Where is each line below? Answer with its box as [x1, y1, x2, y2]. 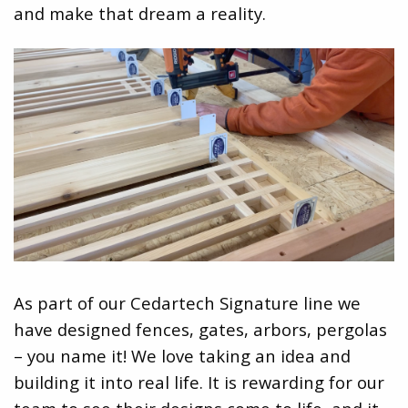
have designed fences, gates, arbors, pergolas [14, 317, 387, 341]
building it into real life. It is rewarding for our [14, 370, 384, 393]
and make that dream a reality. [14, 2, 266, 25]
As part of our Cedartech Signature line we [14, 291, 361, 314]
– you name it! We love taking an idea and [14, 343, 351, 367]
